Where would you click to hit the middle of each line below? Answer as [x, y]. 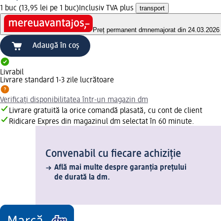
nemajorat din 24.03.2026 [184, 30]
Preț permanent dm [120, 30]
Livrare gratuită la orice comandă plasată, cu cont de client [106, 111]
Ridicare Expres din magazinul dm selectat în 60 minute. [102, 122]
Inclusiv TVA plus [107, 8]
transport [152, 8]
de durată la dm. [82, 178]
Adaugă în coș [56, 46]
